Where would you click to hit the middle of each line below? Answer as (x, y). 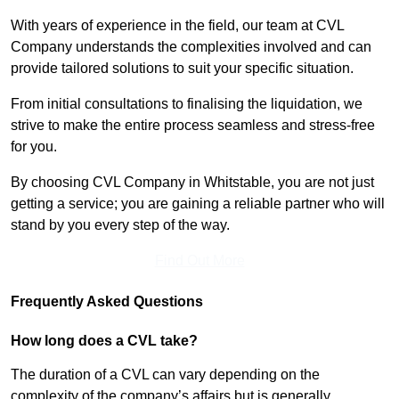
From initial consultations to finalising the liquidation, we (187, 104)
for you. (36, 147)
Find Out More (199, 261)
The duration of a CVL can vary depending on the (165, 375)
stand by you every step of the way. (120, 225)
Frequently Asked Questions (107, 302)
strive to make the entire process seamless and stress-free (193, 126)
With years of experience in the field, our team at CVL (177, 26)
